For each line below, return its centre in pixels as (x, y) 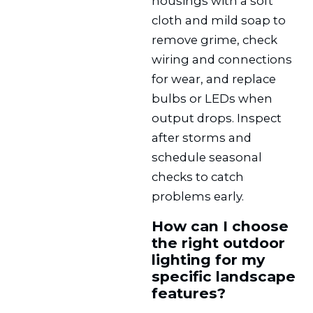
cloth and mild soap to (219, 20)
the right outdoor (219, 242)
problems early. (198, 196)
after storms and (202, 137)
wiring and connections (222, 59)
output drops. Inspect (217, 118)
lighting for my (209, 259)
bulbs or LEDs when (212, 98)
